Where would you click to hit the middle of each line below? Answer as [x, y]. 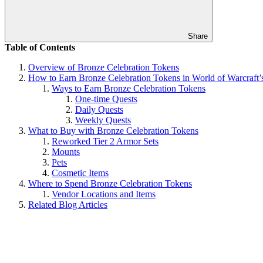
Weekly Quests [103, 120]
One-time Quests [106, 99]
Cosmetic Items [80, 173]
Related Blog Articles [68, 204]
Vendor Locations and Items [104, 194]
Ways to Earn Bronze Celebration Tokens [129, 88]
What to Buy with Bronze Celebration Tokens [113, 130]
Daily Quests [99, 109]
